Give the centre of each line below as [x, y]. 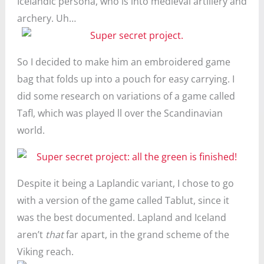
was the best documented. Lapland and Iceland [121, 217]
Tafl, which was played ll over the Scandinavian [120, 113]
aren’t [31, 235]
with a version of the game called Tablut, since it [123, 200]
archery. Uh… [46, 18]
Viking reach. [45, 252]
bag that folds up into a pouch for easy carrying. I [126, 79]
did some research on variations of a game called [126, 96]
